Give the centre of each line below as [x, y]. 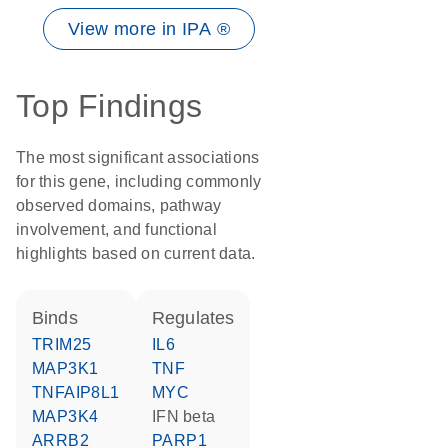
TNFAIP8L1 [81, 392]
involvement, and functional [116, 229]
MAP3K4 [72, 416]
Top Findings [109, 106]
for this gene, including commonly [139, 181]
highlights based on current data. [136, 253]
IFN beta [185, 416]
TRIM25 [67, 344]
